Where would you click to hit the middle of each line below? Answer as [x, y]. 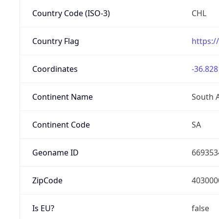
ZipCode [47, 180]
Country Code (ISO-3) [71, 13]
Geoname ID [55, 152]
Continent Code [61, 124]
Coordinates [55, 69]
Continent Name [62, 97]
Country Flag [55, 41]
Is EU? [43, 208]
